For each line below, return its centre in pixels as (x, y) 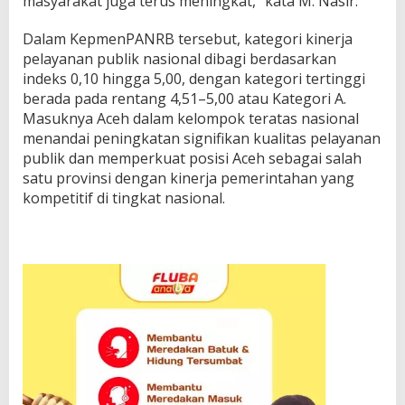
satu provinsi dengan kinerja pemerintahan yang (188, 179)
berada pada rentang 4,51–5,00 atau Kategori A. (184, 99)
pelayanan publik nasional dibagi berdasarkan (179, 59)
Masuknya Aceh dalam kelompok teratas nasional (191, 119)
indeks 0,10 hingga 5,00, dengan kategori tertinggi (194, 79)
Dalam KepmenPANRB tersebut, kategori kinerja (188, 39)
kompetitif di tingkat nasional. (124, 198)
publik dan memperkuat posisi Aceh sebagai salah (192, 159)
